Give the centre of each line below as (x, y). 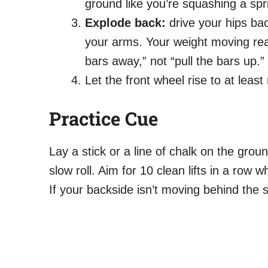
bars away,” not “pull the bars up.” (175, 61)
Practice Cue (103, 118)
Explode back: (125, 22)
